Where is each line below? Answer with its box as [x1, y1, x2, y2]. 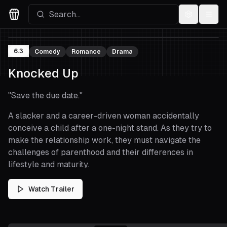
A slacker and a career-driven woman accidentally [8, 111, 199, 121]
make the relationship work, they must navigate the [8, 135, 201, 145]
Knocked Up [8, 66, 79, 80]
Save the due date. [11, 91, 80, 100]
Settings [187, 14, 217, 23]
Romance [71, 48, 101, 55]
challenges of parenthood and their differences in [8, 147, 193, 157]
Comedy [34, 48, 60, 55]
